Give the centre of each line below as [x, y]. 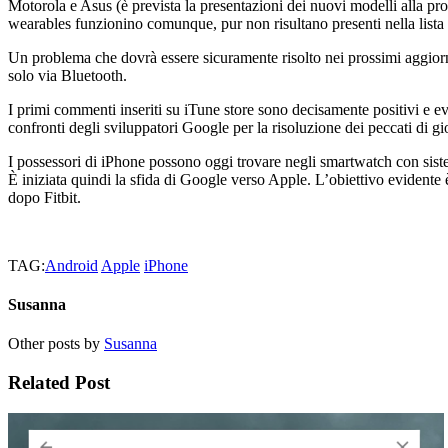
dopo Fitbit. [44, 197]
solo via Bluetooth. [67, 75]
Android [71, 265]
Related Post [59, 383]
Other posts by [56, 344]
